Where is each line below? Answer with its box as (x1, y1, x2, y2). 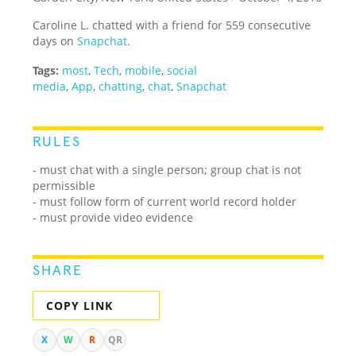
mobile (125, 62, 162, 78)
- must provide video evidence (33, 209, 194, 225)
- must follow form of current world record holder (33, 193, 297, 209)
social (167, 62, 198, 78)
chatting (99, 78, 143, 94)
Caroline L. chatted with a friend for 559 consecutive (33, 17, 311, 33)
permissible (33, 177, 96, 193)
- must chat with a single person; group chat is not (33, 161, 302, 177)
